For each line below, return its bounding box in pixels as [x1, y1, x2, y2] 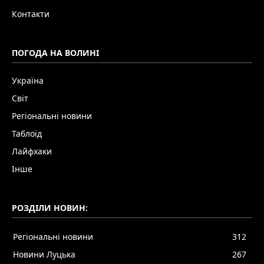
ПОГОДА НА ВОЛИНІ [12, 47, 99, 58]
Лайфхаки [12, 145, 52, 157]
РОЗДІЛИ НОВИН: [12, 202, 88, 213]
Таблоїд [12, 127, 42, 139]
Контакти [12, 8, 49, 19]
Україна [12, 74, 44, 86]
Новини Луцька [13, 248, 75, 260]
